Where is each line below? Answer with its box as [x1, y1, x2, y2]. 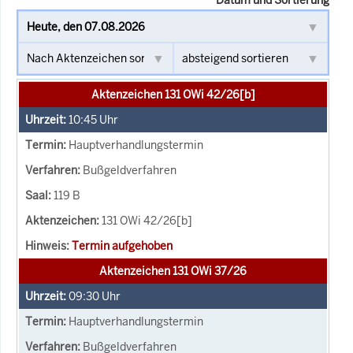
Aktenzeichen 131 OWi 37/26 [99, 263, 247, 278]
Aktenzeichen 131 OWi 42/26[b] [91, 87, 255, 102]
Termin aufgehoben [72, 238, 173, 253]
